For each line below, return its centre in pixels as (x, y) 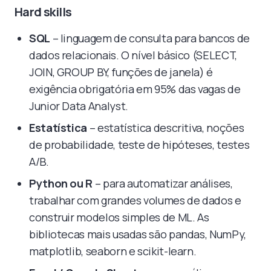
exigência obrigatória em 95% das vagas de (135, 89)
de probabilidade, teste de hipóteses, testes (139, 144)
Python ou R (61, 183)
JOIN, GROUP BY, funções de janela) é (121, 72)
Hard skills (43, 11)
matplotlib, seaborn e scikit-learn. (113, 251)
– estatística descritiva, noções (166, 127)
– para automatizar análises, (163, 183)
